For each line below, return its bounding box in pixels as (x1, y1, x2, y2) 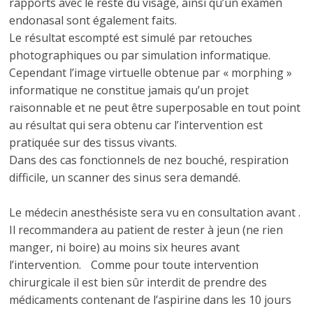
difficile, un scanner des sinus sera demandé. (9, 170, 241, 185)
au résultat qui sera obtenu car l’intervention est (9, 117, 263, 133)
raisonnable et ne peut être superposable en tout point (9, 100, 301, 115)
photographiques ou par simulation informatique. (9, 48, 271, 63)
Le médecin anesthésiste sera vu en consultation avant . (9, 205, 301, 220)
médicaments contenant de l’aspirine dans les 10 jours (9, 292, 292, 307)
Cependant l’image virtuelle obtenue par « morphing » (9, 65, 293, 80)
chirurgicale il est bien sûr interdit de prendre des (9, 275, 268, 290)
